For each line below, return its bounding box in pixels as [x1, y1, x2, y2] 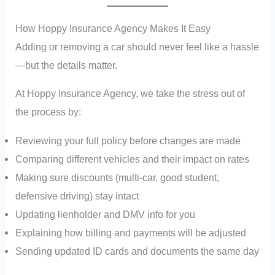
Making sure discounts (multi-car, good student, [15, 171, 220, 183]
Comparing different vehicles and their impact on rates [15, 153, 250, 165]
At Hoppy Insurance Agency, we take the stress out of [15, 88, 246, 99]
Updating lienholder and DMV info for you [15, 208, 196, 220]
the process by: [15, 106, 82, 118]
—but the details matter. [15, 60, 118, 71]
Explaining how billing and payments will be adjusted [15, 227, 247, 238]
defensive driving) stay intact [15, 190, 139, 201]
